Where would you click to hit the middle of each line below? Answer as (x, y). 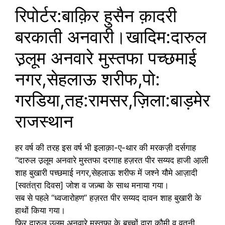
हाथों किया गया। (40, 210)
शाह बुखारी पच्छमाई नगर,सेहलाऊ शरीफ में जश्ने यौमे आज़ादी (106, 173)
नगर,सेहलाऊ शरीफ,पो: (88, 79)
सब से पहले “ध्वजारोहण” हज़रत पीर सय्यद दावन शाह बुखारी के (108, 198)
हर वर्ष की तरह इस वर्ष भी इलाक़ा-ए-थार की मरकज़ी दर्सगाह (105, 148)
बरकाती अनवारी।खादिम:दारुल (111, 37)
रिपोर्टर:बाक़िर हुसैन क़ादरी (96, 16)
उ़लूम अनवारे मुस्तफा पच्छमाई (106, 58)
